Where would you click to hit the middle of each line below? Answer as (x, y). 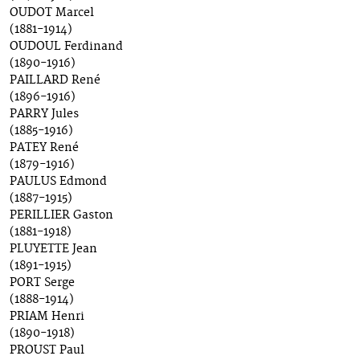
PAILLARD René (55, 81)
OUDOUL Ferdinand (66, 47)
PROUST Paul (47, 351)
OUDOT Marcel (52, 13)
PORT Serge (42, 283)
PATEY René (44, 148)
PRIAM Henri (47, 317)
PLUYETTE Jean (53, 250)
